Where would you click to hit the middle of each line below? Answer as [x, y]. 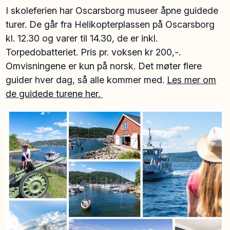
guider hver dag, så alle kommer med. [87, 80]
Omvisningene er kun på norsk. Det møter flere [104, 66]
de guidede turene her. [54, 93]
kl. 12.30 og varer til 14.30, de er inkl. [82, 38]
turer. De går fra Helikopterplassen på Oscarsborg [110, 24]
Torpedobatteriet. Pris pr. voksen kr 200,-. [93, 52]
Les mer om [192, 80]
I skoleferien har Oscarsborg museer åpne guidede [112, 10]
